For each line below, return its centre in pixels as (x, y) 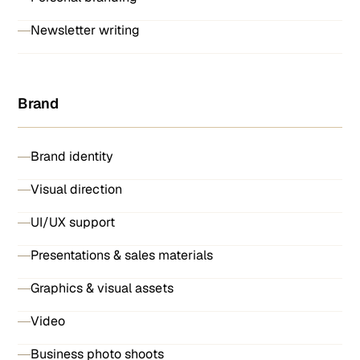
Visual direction (77, 189)
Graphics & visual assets (102, 288)
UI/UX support (73, 222)
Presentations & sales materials (122, 255)
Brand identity (72, 156)
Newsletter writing (86, 30)
